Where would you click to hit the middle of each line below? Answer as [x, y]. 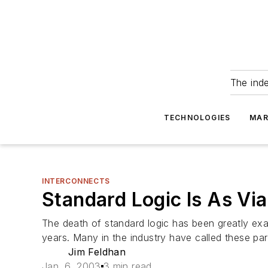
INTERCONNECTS [76, 181]
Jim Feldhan [97, 252]
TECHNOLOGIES [197, 118]
